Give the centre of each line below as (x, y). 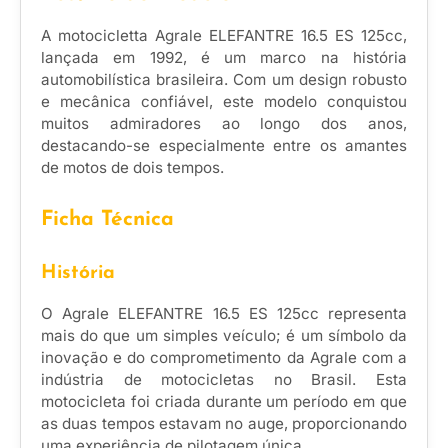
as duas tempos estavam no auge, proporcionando (224, 424)
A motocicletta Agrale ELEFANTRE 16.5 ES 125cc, (224, 36)
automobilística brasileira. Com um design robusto (224, 80)
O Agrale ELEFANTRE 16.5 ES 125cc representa (224, 314)
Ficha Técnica (107, 220)
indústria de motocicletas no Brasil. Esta (224, 380)
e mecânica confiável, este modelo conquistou (224, 102)
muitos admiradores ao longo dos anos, (224, 124)
